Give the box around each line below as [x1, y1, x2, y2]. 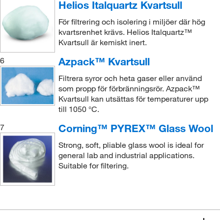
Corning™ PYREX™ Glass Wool [58, 122, 213, 135]
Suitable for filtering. [58, 161, 129, 171]
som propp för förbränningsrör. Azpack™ [58, 83, 200, 94]
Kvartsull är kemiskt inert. [58, 37, 147, 48]
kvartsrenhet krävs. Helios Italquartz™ [58, 27, 192, 37]
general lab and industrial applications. [58, 150, 194, 161]
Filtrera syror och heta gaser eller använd [58, 73, 202, 83]
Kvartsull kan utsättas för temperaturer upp [58, 94, 208, 104]
